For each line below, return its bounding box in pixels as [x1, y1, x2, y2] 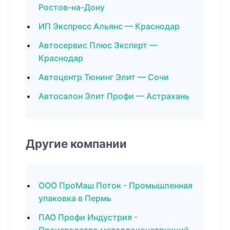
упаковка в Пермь [39, 193, 111, 203]
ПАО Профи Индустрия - [39, 212, 138, 222]
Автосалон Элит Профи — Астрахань [39, 91, 189, 101]
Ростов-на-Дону [39, 2, 105, 12]
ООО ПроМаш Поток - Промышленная [39, 180, 193, 190]
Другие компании [26, 137, 127, 150]
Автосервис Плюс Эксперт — [39, 40, 158, 50]
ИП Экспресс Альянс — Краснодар [39, 21, 180, 31]
